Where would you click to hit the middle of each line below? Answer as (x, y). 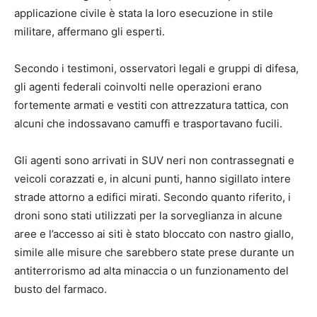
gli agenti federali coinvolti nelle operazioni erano (138, 87)
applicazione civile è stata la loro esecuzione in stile (144, 13)
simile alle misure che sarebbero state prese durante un (154, 253)
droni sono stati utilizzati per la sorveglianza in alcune (148, 216)
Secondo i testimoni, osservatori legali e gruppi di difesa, (156, 69)
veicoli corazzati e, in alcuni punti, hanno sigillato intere (152, 179)
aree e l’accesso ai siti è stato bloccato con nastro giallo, (154, 234)
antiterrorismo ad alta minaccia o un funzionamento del (151, 271)
